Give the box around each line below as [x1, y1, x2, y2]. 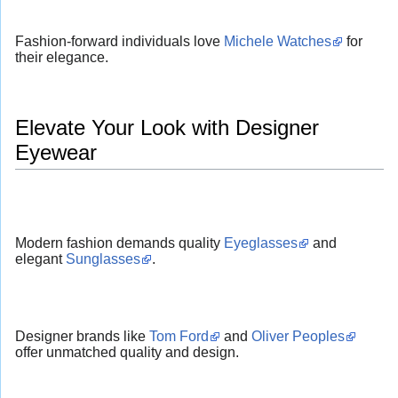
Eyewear [15, 139, 97, 164]
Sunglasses [66, 251, 140, 267]
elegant [15, 251, 66, 267]
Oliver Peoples [251, 328, 345, 344]
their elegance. [15, 49, 108, 65]
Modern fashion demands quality [15, 235, 224, 251]
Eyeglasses [224, 235, 298, 251]
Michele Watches [224, 33, 331, 49]
